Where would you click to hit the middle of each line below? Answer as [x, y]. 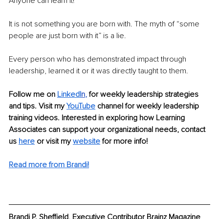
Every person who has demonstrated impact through [99, 59]
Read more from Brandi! [49, 164]
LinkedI [69, 94]
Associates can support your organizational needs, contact [108, 129]
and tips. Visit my [38, 106]
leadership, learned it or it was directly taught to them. [99, 71]
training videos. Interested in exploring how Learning [98, 118]
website [87, 141]
